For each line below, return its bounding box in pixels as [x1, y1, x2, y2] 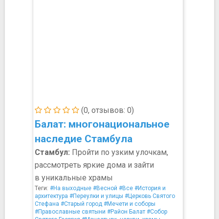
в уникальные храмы [35, 173, 113, 182]
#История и [134, 185, 166, 192]
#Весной [93, 185, 117, 192]
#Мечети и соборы [104, 200, 155, 207]
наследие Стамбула [35, 133, 132, 145]
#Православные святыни [35, 208, 106, 215]
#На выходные [50, 185, 91, 192]
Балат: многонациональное [35, 118, 170, 130]
